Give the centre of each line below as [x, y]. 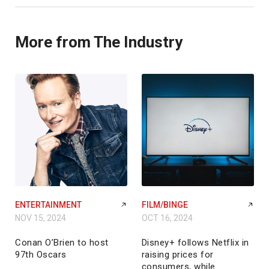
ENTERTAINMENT [48, 205]
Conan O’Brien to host [62, 243]
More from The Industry [99, 42]
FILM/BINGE [165, 205]
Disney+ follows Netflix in [195, 243]
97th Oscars [41, 255]
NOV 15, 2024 [41, 218]
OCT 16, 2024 [167, 218]
